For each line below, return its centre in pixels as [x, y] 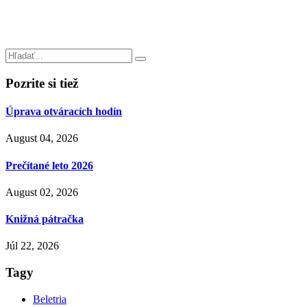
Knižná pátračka [45, 219]
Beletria [50, 299]
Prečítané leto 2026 [49, 165]
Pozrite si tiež [42, 83]
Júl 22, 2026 [32, 246]
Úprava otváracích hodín [64, 112]
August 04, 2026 [42, 138]
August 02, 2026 [42, 192]
